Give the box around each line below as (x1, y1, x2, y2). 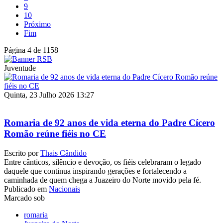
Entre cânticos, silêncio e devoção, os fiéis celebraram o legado (4, 158, 201, 167)
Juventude (4, 63, 36, 72)
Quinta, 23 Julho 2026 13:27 (4, 90, 94, 99)
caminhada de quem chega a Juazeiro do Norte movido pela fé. (4, 176, 201, 185)
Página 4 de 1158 (4, 45, 58, 54)
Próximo (24, 19, 51, 28)
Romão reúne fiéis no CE (4, 128, 106, 139)
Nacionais (49, 185, 80, 194)
